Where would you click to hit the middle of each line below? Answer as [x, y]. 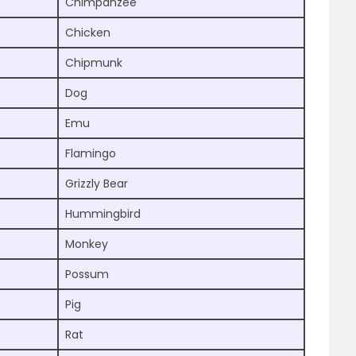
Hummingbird [103, 214]
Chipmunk [94, 63]
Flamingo [91, 154]
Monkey [87, 244]
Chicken [88, 33]
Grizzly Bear [97, 184]
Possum [87, 275]
